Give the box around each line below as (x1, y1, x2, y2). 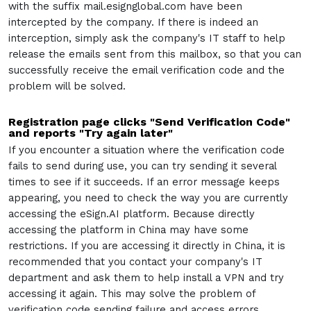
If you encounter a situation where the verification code (8, 144, 285, 156)
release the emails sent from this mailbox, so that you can (8, 48, 301, 60)
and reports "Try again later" (8, 126, 173, 140)
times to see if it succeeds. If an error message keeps (8, 176, 280, 188)
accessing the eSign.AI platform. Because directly (8, 208, 255, 220)
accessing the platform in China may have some (8, 224, 249, 236)
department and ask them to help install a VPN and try (8, 271, 284, 284)
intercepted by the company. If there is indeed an (8, 16, 258, 28)
